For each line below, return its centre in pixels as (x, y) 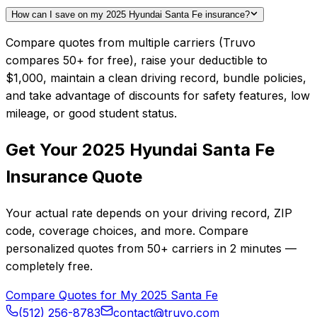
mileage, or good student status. (91, 113)
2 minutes (256, 248)
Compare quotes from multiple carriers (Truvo (131, 42)
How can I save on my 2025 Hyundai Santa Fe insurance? (131, 14)
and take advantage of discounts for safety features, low (158, 95)
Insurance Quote (74, 176)
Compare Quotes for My (73, 295)
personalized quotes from (76, 248)
